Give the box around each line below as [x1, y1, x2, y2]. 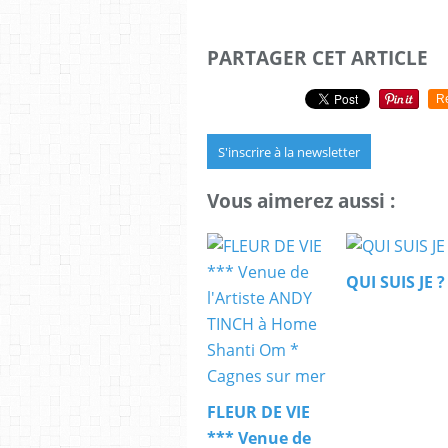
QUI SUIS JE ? [346, 270, 445, 293]
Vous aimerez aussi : [207, 188, 395, 214]
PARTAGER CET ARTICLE [207, 44, 428, 70]
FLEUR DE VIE [207, 400, 310, 423]
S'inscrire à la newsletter [218, 143, 360, 162]
